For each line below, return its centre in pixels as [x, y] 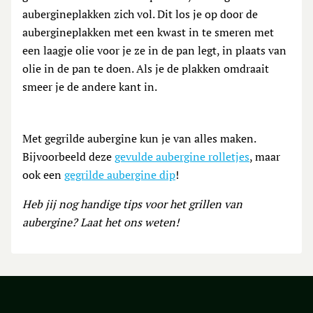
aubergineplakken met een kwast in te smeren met [148, 32]
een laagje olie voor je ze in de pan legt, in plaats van [154, 51]
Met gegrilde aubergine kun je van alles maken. [139, 139]
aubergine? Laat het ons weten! [101, 223]
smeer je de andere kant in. [90, 87]
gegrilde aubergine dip [120, 175]
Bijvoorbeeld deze [68, 157]
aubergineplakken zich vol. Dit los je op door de [140, 14]
